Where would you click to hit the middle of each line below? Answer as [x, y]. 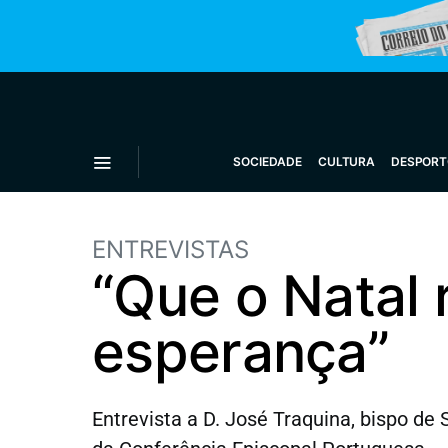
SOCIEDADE [268, 161]
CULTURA [346, 161]
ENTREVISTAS [170, 249]
